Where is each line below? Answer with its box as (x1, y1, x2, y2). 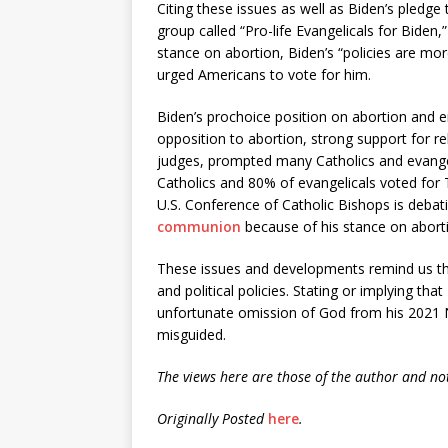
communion (157, 217, 241, 236)
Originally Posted (157, 409, 268, 428)
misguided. (157, 325, 226, 344)
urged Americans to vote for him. (157, 65, 371, 84)
